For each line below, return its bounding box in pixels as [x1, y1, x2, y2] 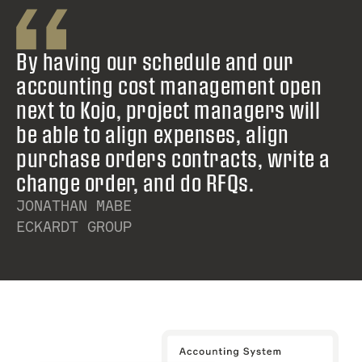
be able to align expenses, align [16, 123, 289, 146]
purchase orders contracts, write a [16, 147, 331, 170]
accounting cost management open [16, 74, 322, 98]
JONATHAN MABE [16, 196, 132, 214]
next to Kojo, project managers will [16, 99, 321, 122]
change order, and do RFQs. [16, 171, 255, 195]
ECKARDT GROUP [16, 217, 132, 235]
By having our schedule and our [16, 50, 294, 74]
